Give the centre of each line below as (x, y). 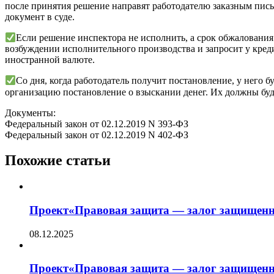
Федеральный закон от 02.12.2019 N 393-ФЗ (97, 124)
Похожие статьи (58, 161)
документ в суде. (40, 17)
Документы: (30, 113)
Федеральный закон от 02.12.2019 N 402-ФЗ (97, 135)
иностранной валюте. (50, 60)
